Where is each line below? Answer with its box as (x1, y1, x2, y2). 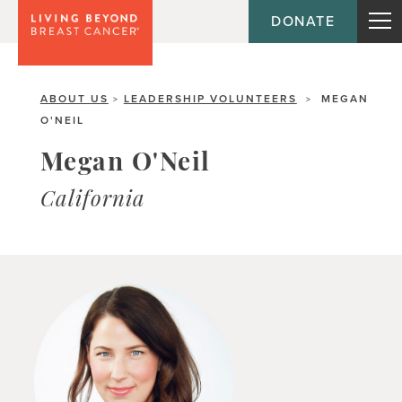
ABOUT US (39, 91, 109, 107)
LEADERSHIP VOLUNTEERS (123, 91, 297, 107)
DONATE (271, 11, 335, 31)
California (39, 190, 145, 212)
